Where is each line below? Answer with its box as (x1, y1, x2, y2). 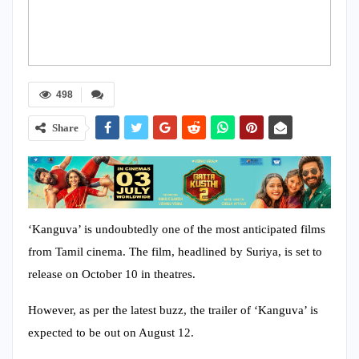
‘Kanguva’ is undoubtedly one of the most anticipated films (28, 222, 325, 236)
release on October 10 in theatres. (28, 267, 196, 280)
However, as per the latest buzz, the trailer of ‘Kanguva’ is (28, 303, 318, 317)
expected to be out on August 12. (28, 325, 194, 339)
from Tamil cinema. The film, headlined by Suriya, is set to (28, 244, 322, 258)
